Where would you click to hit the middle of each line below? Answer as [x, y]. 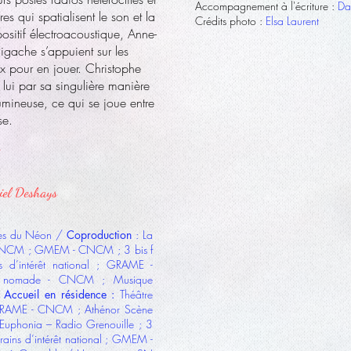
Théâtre [134, 294]
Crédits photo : [229, 21]
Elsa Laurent [291, 21]
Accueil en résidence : [60, 294]
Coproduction [101, 235]
